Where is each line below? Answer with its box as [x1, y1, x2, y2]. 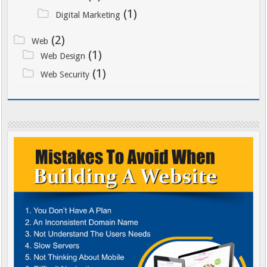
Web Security [40, 69, 89, 79]
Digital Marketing [55, 10, 120, 20]
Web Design [40, 51, 85, 61]
